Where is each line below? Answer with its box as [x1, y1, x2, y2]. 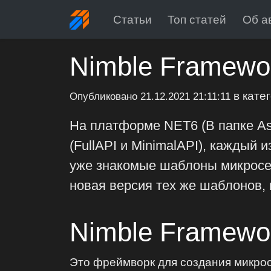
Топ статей [168, 12, 227, 26]
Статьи [113, 12, 152, 26]
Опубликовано [70, 91, 141, 103]
